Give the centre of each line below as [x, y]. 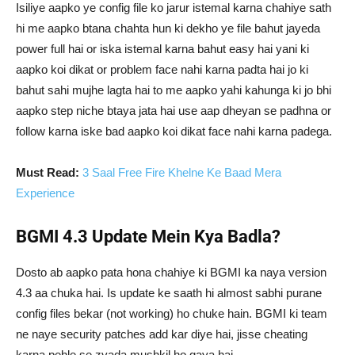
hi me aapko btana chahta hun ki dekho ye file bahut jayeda [168, 29]
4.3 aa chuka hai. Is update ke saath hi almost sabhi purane [169, 293]
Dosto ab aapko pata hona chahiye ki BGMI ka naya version [171, 273]
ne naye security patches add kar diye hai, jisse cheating [162, 334]
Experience [45, 193]
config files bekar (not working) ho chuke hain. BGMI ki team [172, 314]
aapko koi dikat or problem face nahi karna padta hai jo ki [162, 70]
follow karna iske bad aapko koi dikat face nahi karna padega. [174, 132]
